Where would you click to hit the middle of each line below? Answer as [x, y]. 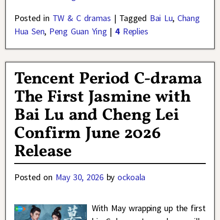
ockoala [132, 177]
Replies [134, 31]
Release [43, 152]
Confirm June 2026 [88, 134]
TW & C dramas [82, 18]
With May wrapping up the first [149, 208]
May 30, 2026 [79, 177]
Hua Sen [29, 31]
